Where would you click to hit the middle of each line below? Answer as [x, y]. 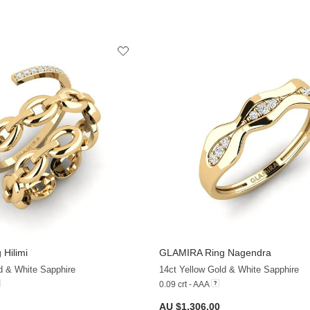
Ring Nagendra [236, 252]
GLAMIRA [180, 252]
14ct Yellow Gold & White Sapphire [229, 269]
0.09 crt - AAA [184, 284]
